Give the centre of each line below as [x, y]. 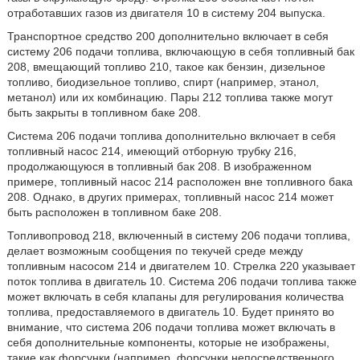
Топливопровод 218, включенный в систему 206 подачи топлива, [178, 235]
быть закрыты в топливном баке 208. [104, 112]
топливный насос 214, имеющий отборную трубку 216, [151, 151]
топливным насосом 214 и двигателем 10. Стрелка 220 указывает [181, 266]
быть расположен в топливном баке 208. [114, 212]
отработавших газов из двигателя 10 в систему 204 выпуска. [166, 13]
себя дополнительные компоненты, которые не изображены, [168, 342]
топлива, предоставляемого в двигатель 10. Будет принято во [170, 312]
